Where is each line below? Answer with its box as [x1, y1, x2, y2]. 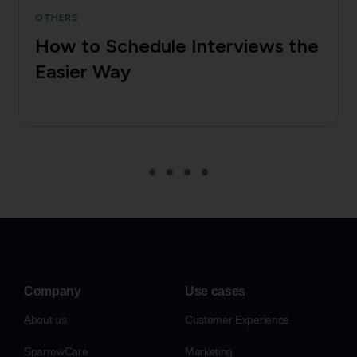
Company [24, 284, 81, 298]
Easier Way [35, 59, 131, 83]
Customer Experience [185, 312, 289, 326]
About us [24, 312, 67, 326]
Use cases [185, 284, 246, 298]
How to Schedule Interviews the [35, 33, 319, 57]
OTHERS [35, 11, 79, 23]
